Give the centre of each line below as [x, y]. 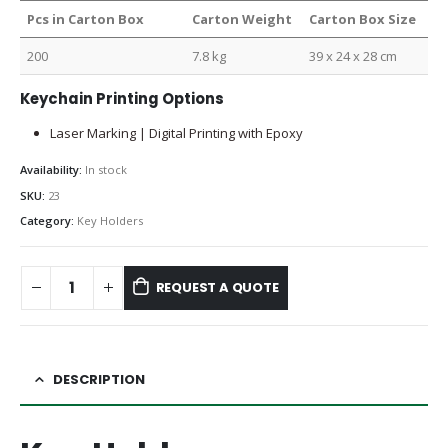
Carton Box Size [363, 19]
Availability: [52, 170]
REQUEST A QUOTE [217, 287]
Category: [48, 221]
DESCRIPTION [99, 379]
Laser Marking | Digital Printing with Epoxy [176, 133]
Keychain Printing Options [122, 99]
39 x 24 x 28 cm [353, 56]
